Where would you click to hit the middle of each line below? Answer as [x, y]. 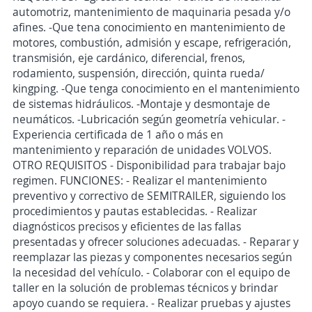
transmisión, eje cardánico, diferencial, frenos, [129, 58]
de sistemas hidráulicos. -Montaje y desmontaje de [141, 104]
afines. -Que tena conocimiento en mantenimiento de [149, 27]
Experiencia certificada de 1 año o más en [118, 134]
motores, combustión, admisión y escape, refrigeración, [152, 42]
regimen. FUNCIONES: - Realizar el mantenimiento [140, 180]
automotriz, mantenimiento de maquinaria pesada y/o [151, 12]
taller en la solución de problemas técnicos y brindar [145, 288]
